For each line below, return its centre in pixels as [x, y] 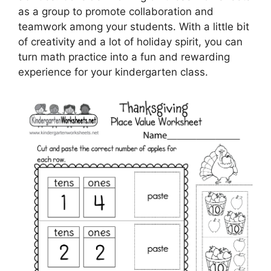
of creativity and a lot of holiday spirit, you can [130, 42]
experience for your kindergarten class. [113, 72]
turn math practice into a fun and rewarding [124, 57]
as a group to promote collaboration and [116, 12]
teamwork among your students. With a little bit [134, 27]
